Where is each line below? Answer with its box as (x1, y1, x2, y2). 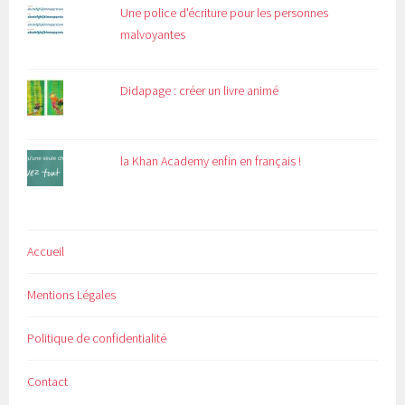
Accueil (27, 243, 65, 260)
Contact (27, 373, 69, 391)
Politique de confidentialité (27, 330, 167, 347)
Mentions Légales (27, 287, 117, 304)
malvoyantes (120, 26, 186, 43)
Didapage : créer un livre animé (120, 82, 279, 99)
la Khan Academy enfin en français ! (120, 153, 302, 170)
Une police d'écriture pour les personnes (120, 5, 329, 22)
